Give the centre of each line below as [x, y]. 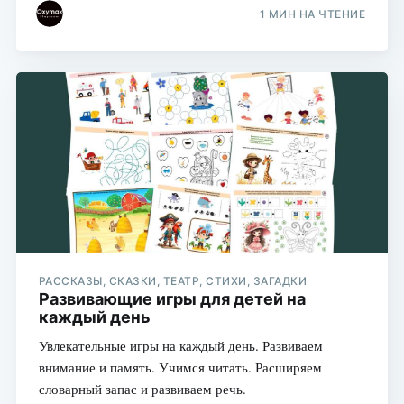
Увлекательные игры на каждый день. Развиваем [180, 345]
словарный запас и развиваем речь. [142, 388]
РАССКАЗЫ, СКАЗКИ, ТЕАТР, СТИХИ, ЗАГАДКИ [173, 280]
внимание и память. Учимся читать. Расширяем [180, 367]
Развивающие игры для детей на [172, 298]
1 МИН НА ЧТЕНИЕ [312, 14]
